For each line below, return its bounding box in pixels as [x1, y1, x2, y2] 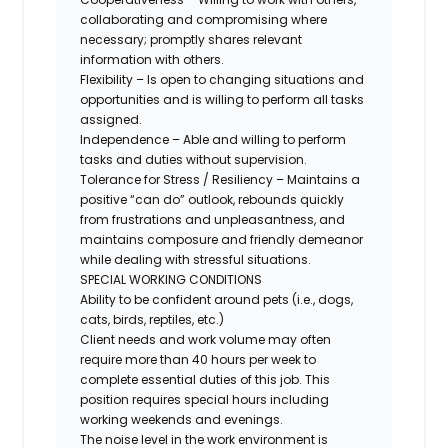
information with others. [80, 50, 225, 68]
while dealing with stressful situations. [80, 250, 312, 268]
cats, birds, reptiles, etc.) [80, 310, 225, 328]
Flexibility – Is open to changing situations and [80, 70, 365, 88]
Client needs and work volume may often [80, 330, 332, 348]
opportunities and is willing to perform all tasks [80, 90, 365, 108]
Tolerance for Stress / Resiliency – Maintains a [80, 170, 361, 188]
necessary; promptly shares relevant [80, 30, 303, 48]
